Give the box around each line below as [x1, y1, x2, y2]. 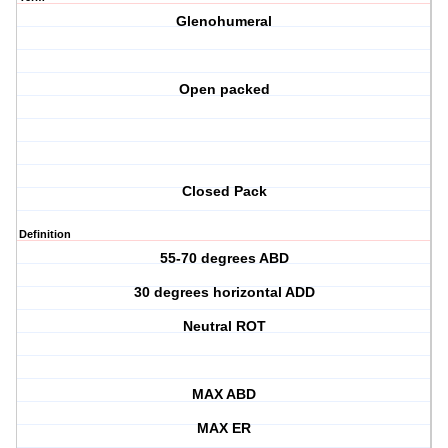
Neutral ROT [182, 318, 266, 335]
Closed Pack [181, 183, 267, 200]
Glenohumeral [176, 13, 273, 30]
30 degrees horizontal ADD [133, 284, 315, 301]
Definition [19, 228, 71, 241]
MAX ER [197, 420, 252, 437]
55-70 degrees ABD [159, 250, 289, 267]
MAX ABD [192, 386, 257, 403]
